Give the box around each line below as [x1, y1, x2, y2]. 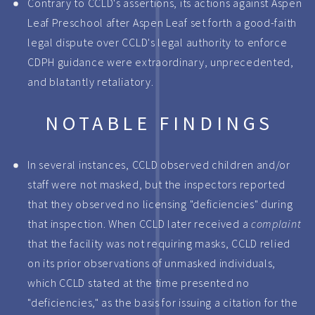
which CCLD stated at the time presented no [27, 276, 250, 290]
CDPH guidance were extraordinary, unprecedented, [27, 55, 294, 69]
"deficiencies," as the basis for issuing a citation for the [27, 295, 298, 309]
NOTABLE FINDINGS [45, 110, 274, 136]
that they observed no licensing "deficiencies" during [27, 197, 293, 211]
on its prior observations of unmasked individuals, [27, 256, 276, 270]
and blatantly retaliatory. [27, 75, 154, 89]
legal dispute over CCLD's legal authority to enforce [27, 35, 288, 49]
